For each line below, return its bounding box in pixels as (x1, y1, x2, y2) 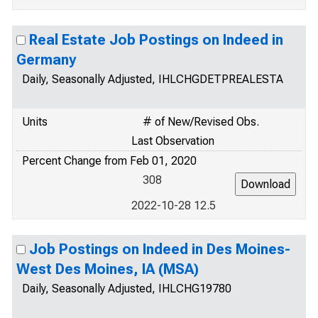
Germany (16, 51, 76, 68)
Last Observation (131, 134, 214, 148)
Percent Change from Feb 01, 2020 (22, 154, 197, 168)
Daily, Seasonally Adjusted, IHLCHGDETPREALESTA (22, 72, 283, 86)
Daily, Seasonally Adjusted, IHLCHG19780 (22, 282, 231, 295)
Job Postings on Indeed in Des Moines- (29, 241, 290, 258)
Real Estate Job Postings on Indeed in (29, 31, 283, 48)
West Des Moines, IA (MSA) (16, 261, 199, 278)
